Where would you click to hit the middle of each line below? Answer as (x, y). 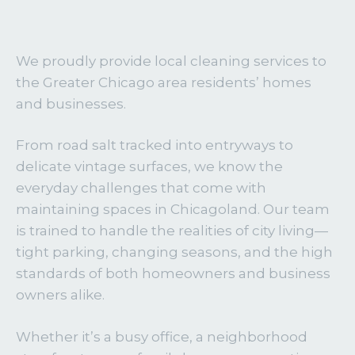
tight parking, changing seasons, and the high (174, 252)
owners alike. (60, 295)
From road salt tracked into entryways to (155, 145)
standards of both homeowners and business (173, 273)
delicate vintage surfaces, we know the (149, 166)
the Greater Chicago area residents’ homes (164, 82)
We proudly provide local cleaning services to (171, 61)
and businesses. (71, 103)
